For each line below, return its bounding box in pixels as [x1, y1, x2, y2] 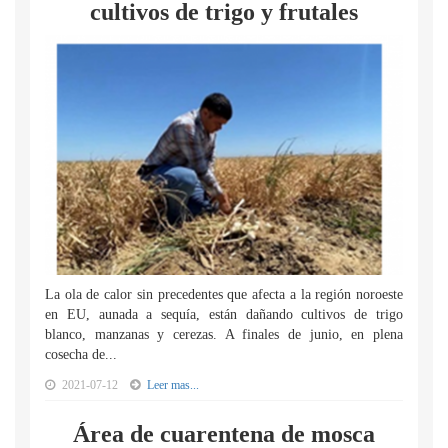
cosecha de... [45, 347, 117, 362]
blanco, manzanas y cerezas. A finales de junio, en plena [45, 327, 403, 342]
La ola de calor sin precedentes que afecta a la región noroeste [45, 287, 403, 302]
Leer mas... [147, 378, 199, 392]
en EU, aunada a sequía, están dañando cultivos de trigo [45, 307, 403, 322]
